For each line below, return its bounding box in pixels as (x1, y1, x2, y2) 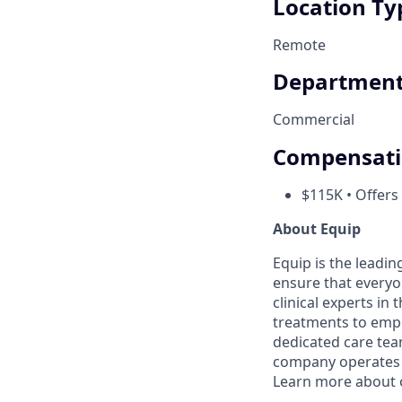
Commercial (273, 109, 354, 130)
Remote (273, 34, 326, 55)
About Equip (273, 219, 361, 240)
